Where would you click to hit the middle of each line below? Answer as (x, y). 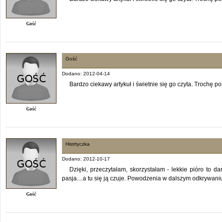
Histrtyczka (78, 144)
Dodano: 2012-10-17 (86, 159)
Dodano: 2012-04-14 (86, 73)
